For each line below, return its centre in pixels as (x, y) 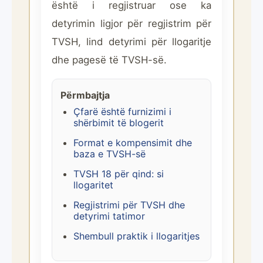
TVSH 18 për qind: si (119, 174)
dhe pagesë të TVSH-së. (109, 60)
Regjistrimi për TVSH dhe (129, 205)
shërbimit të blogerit (119, 123)
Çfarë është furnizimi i (122, 112)
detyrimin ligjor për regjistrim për (131, 23)
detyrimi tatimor (109, 216)
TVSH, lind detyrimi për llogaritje (131, 42)
